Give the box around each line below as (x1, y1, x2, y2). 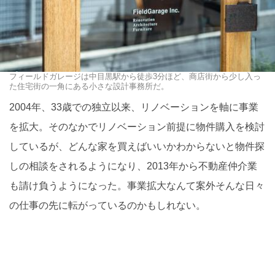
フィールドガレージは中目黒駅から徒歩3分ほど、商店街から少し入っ (9, 72, 261, 82)
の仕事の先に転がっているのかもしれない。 (9, 200, 206, 211)
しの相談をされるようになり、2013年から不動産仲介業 (9, 161, 257, 172)
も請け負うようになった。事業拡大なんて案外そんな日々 (9, 180, 265, 192)
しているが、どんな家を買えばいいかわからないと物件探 (9, 141, 265, 152)
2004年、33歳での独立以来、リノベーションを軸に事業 (9, 102, 258, 113)
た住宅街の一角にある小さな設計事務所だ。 (9, 82, 169, 91)
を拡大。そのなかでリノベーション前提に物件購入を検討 (9, 122, 265, 133)
